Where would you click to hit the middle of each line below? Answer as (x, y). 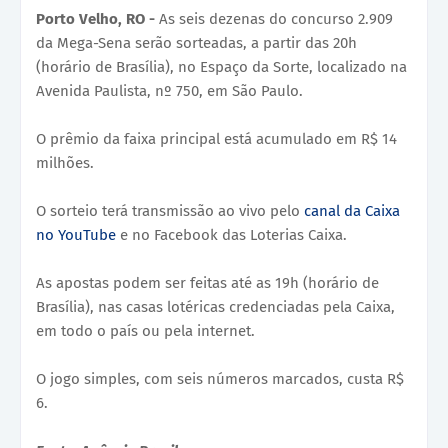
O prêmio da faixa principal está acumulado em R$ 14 (216, 138)
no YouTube (76, 234)
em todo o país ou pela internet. (145, 330)
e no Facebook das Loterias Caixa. (231, 234)
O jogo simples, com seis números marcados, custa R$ (220, 378)
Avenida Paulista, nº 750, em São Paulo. (169, 90)
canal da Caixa (352, 210)
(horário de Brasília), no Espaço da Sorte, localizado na (221, 66)
